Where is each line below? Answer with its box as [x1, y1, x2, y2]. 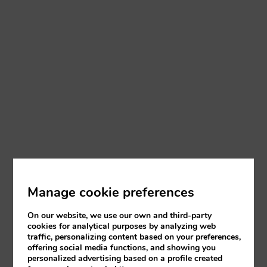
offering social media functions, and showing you [27, 242, 216, 253]
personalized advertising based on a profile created [27, 253, 223, 264]
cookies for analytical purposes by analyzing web [27, 221, 216, 232]
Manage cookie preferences [27, 184, 195, 201]
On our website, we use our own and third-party [27, 210, 212, 221]
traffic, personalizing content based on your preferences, [27, 231, 241, 243]
